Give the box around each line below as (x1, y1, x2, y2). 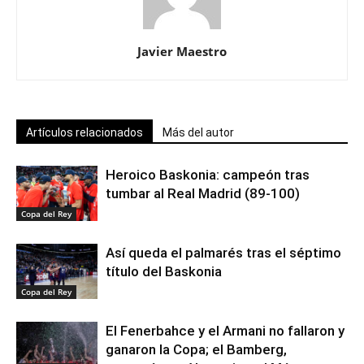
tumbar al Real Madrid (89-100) (106, 184, 300, 201)
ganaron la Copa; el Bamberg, (106, 340, 287, 357)
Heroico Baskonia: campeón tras (106, 166, 310, 183)
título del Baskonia (106, 262, 222, 279)
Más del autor (162, 125, 234, 139)
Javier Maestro (137, 42, 227, 59)
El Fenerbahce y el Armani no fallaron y (106, 322, 344, 339)
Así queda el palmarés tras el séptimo (106, 244, 341, 261)
